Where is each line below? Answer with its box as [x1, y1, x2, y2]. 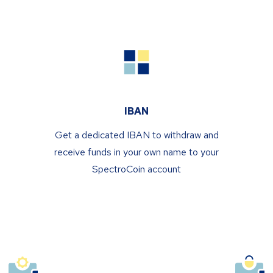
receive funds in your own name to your [54, 146, 219, 158]
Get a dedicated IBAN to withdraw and [54, 129, 219, 141]
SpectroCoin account [92, 163, 181, 175]
